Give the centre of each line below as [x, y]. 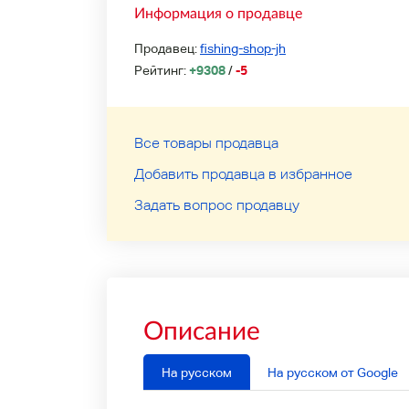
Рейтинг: [162, 70]
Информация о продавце [218, 12]
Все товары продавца [206, 143]
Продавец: [167, 48]
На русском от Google [332, 372]
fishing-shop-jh [243, 48]
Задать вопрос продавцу [217, 205]
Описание [202, 330]
